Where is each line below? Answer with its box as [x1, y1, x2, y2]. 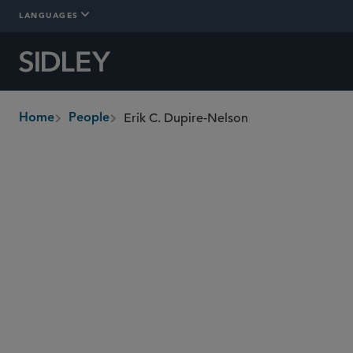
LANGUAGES [19, 9, 79, 20]
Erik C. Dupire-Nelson [124, 110, 248, 126]
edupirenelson [90, 264, 173, 280]
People [69, 112, 110, 124]
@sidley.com [173, 264, 245, 280]
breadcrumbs [19, 119, 95, 135]
